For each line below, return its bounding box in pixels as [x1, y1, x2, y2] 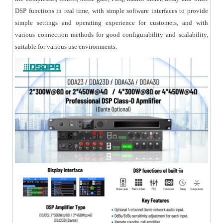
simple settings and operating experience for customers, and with [15, 19, 208, 27]
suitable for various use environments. [15, 43, 117, 51]
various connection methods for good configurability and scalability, [15, 31, 208, 39]
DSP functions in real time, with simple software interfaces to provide [15, 7, 208, 15]
